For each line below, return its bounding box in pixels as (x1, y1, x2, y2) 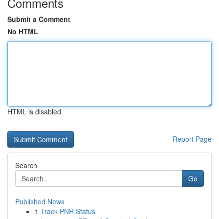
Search (15, 160, 37, 170)
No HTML (7, 26, 38, 36)
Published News (15, 197, 65, 206)
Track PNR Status (41, 206, 95, 216)
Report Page (173, 134, 212, 144)
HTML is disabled (7, 107, 61, 116)
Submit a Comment (7, 14, 70, 24)
